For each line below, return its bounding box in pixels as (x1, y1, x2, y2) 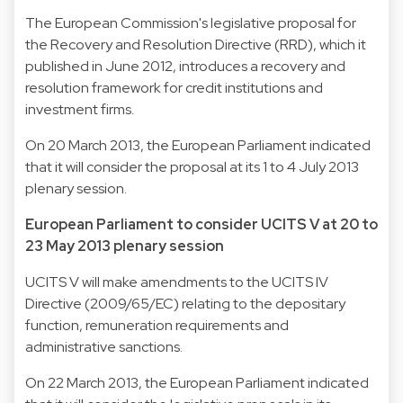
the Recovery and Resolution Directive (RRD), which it (25, 34, 366, 54)
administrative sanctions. (25, 336, 183, 356)
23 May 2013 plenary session (25, 236, 224, 255)
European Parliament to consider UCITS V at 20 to (25, 214, 378, 234)
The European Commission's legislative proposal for (25, 13, 356, 32)
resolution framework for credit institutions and (25, 77, 323, 97)
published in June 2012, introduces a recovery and (25, 56, 345, 76)
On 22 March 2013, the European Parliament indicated (25, 372, 369, 392)
